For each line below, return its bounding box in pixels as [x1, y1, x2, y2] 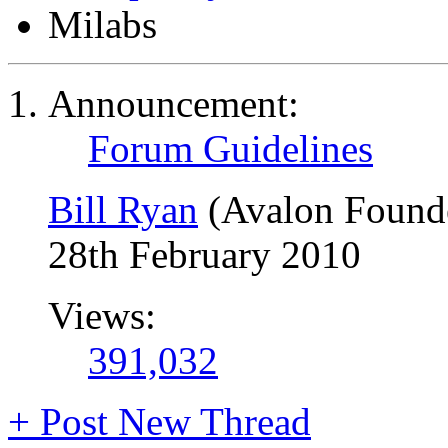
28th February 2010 [48, 233, 361, 276]
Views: [48, 294, 156, 337]
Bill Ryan [48, 188, 198, 231]
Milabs [48, 3, 157, 46]
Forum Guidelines [88, 127, 373, 170]
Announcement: [48, 82, 299, 125]
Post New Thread [30, 400, 311, 443]
